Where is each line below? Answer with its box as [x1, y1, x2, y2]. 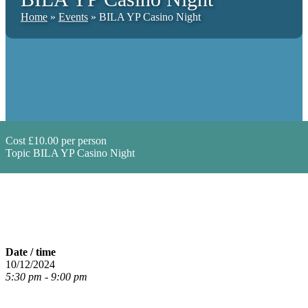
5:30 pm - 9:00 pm [5, 271, 87, 283]
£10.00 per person [25, 135, 107, 147]
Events [58, 11, 88, 23]
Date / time [5, 246, 56, 258]
